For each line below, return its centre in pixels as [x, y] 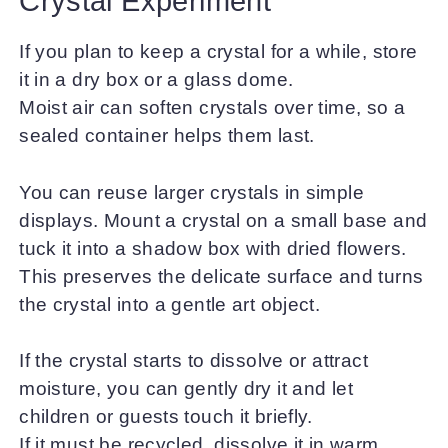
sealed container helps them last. [167, 136]
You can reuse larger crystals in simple [192, 192]
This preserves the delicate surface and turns [221, 276]
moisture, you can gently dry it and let [186, 389]
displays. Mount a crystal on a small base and [223, 220]
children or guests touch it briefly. [166, 417]
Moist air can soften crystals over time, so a [212, 108]
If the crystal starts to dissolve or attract [193, 361]
